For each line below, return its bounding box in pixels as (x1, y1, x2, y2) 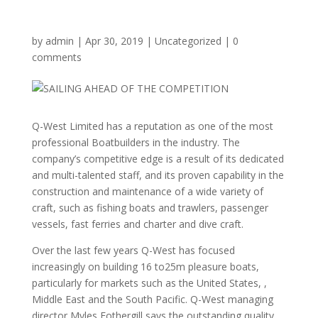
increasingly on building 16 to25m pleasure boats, (31, 260, 259, 273)
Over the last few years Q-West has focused (31, 243, 235, 257)
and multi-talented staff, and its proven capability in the (31, 168, 284, 182)
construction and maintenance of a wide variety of (31, 185, 263, 198)
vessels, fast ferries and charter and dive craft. (31, 217, 243, 231)
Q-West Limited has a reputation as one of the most (31, 119, 273, 133)
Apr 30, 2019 (84, 34, 143, 48)
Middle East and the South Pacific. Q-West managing (31, 292, 273, 306)
